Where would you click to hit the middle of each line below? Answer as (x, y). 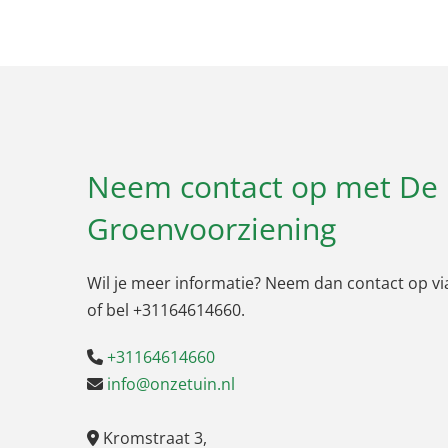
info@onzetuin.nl (171, 383)
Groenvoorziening (211, 228)
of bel (110, 309)
